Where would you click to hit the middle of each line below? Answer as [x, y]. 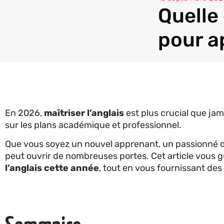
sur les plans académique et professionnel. [94, 125]
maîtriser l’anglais [84, 113]
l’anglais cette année [52, 168]
